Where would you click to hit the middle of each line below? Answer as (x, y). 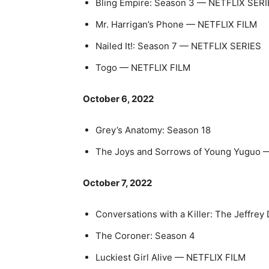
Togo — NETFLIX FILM (143, 67)
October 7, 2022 (117, 183)
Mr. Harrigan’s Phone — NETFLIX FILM (176, 24)
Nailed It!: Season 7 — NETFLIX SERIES (178, 46)
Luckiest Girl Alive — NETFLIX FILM (171, 257)
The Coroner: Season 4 (145, 235)
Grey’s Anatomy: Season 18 (153, 130)
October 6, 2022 (118, 98)
